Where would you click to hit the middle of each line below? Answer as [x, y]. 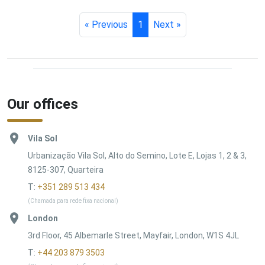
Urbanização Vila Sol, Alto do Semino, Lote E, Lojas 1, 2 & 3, [137, 156]
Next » [167, 25]
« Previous [106, 25]
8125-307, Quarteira [66, 170]
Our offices [43, 104]
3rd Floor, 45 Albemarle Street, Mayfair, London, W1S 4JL [133, 236]
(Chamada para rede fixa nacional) [73, 201]
